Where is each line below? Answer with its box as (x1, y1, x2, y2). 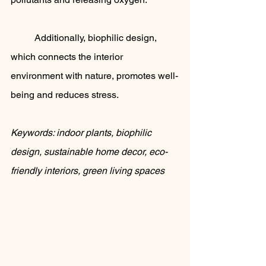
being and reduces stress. (11, 89, 119, 101)
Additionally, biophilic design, (11, 32, 34, 44)
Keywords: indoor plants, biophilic (11, 127, 154, 139)
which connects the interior (11, 51, 125, 63)
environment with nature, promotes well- (11, 70, 178, 82)
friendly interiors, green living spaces (11, 165, 164, 177)
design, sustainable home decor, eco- (11, 146, 167, 158)
